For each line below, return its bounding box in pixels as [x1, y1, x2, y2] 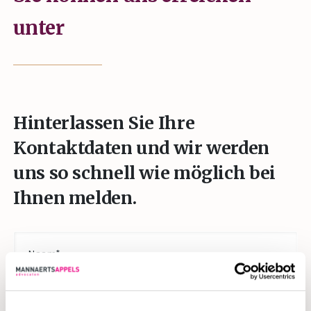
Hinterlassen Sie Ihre [13, 112, 195, 134]
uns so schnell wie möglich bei [13, 162, 276, 184]
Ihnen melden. [13, 187, 137, 209]
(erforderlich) [15, 245, 69, 255]
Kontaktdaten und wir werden [13, 137, 269, 159]
